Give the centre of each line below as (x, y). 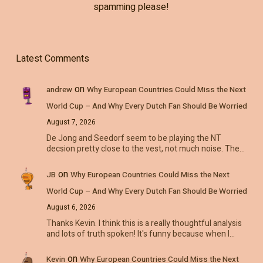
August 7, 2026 (71, 122)
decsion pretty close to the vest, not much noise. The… (145, 149)
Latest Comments (52, 58)
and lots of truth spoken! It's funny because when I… (140, 234)
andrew (59, 90)
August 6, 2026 (71, 207)
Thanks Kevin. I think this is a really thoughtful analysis (144, 223)
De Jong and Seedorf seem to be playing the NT (134, 138)
